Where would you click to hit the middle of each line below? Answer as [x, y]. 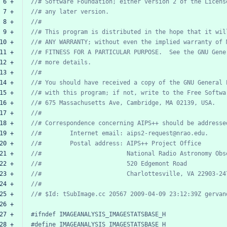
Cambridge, [144, 103]
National [141, 153]
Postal [81, 143]
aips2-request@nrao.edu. [167, 133]
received [116, 82]
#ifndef [43, 214]
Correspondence [70, 123]
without [107, 42]
